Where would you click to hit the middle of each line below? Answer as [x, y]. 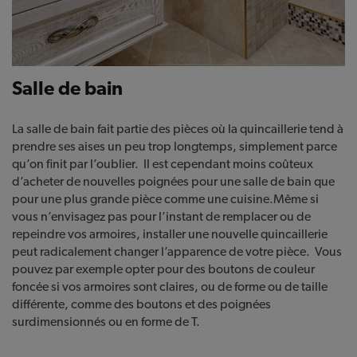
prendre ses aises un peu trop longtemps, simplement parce [175, 146]
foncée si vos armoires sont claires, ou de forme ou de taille [170, 286]
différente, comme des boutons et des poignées [141, 304]
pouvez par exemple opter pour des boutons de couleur [163, 269]
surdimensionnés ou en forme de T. [106, 321]
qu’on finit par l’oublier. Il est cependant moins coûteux [163, 163]
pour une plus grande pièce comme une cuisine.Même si [165, 198]
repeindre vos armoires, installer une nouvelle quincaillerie [170, 233]
